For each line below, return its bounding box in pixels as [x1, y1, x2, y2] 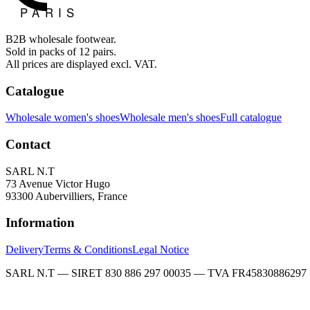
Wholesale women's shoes [6, 111, 120, 124]
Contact [6, 137, 51, 152]
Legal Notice [132, 244, 189, 256]
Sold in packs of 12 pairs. [6, 45, 116, 57]
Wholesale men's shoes [120, 111, 220, 124]
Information [6, 215, 75, 230]
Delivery [6, 244, 44, 256]
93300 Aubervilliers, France [6, 190, 127, 202]
